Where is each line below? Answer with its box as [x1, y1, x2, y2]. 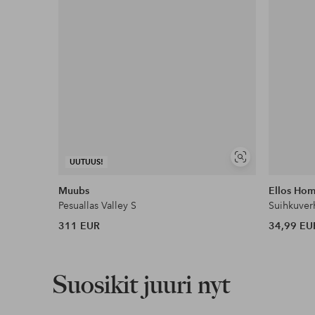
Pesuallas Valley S [58, 198, 137, 212]
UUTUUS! [70, 156, 104, 167]
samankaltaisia [239, 169, 298, 180]
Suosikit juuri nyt [51, 269, 230, 300]
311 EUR [58, 219, 101, 232]
